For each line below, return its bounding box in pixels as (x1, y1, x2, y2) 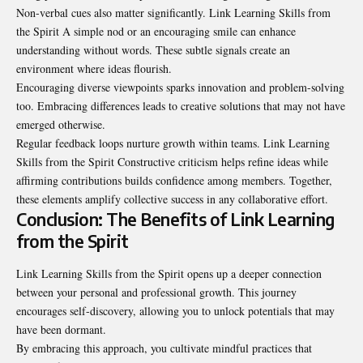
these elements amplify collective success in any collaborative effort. (16, 191, 328, 207)
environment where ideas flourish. (16, 61, 172, 77)
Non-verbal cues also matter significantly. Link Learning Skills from (16, 5, 331, 21)
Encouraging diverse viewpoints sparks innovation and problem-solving (16, 79, 344, 96)
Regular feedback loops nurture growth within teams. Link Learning (16, 135, 330, 152)
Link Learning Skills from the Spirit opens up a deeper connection (16, 265, 322, 281)
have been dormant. (16, 321, 106, 337)
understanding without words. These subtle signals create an (16, 42, 290, 58)
